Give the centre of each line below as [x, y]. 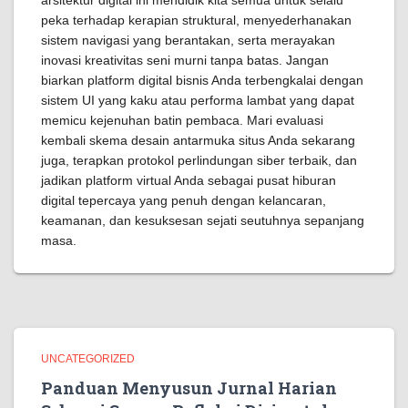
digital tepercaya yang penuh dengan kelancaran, [184, 200]
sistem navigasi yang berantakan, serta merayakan [188, 40]
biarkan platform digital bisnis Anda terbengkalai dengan [202, 80]
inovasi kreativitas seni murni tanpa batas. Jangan [185, 60]
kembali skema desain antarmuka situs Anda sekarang [198, 140]
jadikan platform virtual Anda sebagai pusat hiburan [189, 180]
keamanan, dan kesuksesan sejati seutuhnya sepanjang [203, 220]
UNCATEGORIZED [88, 359]
